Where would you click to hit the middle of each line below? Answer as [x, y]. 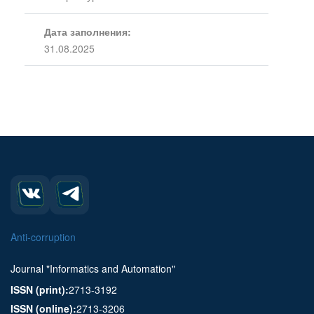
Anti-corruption [43, 237]
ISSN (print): [40, 290]
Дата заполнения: [87, 31]
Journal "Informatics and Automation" [93, 269]
